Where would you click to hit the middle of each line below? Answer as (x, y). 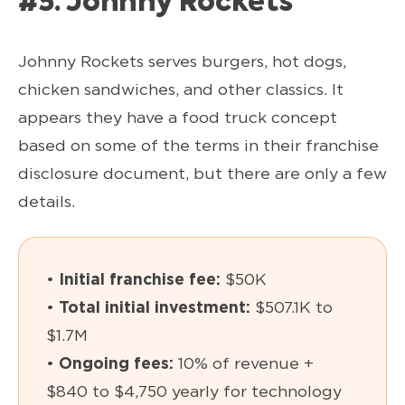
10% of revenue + (244, 363)
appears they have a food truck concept (178, 118)
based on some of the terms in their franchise (198, 146)
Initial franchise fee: (140, 279)
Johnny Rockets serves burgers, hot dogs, (182, 61)
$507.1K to (292, 307)
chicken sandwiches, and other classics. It (181, 89)
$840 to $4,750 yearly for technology (194, 391)
